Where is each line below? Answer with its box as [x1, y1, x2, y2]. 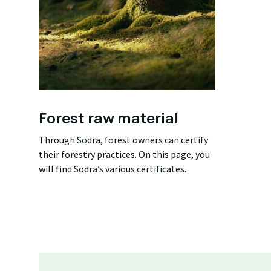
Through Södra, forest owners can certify [39, 133, 208, 146]
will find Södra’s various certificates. [39, 162, 186, 175]
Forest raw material [39, 107, 178, 128]
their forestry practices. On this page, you [39, 148, 210, 160]
